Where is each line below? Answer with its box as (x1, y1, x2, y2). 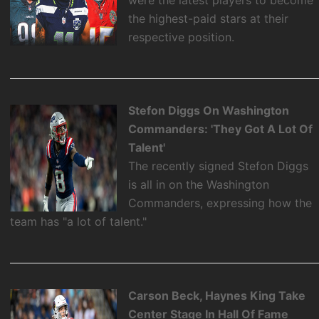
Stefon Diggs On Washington (128, 103, 290, 118)
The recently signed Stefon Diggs (128, 159, 309, 174)
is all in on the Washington (128, 177, 270, 192)
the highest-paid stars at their (128, 11, 289, 26)
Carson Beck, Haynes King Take (128, 288, 306, 303)
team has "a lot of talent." (10, 214, 147, 229)
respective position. (128, 30, 235, 45)
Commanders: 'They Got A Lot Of (128, 122, 313, 137)
